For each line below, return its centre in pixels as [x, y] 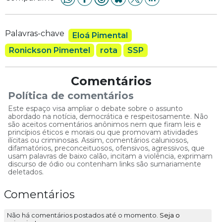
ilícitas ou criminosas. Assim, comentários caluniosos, [98, 140]
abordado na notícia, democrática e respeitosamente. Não [108, 117]
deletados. [26, 172]
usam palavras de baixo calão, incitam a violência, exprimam [110, 156]
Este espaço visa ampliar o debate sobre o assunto [95, 109]
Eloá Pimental [100, 36]
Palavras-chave [35, 34]
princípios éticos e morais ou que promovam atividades [103, 133]
